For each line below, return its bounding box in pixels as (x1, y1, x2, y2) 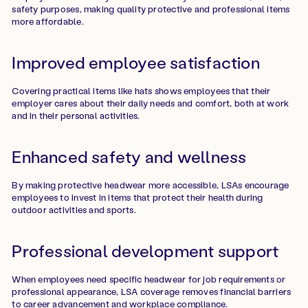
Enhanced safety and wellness (12, 145, 247, 167)
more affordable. (12, 14, 84, 27)
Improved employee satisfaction (12, 51, 260, 73)
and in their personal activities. (12, 109, 140, 121)
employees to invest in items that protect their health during (12, 190, 263, 203)
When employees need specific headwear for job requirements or (12, 272, 286, 285)
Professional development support (12, 239, 279, 261)
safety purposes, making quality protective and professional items (12, 2, 290, 14)
